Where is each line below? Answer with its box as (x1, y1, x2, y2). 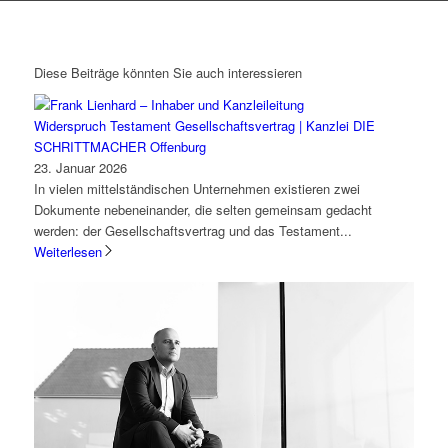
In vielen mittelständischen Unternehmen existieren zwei (33, 178, 360, 198)
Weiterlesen (33, 241, 102, 261)
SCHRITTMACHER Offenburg (33, 136, 206, 156)
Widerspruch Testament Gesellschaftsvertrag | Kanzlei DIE (33, 115, 375, 135)
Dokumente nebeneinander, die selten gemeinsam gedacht (33, 199, 372, 219)
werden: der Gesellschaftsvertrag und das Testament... (33, 220, 352, 240)
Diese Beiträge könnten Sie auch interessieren (33, 62, 302, 82)
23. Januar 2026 (33, 157, 127, 177)
